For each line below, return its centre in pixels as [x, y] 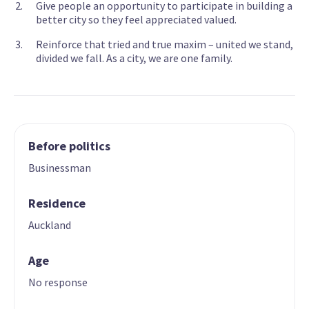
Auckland [50, 225]
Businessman [60, 168]
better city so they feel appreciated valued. [136, 20]
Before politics [69, 146]
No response [58, 282]
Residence [57, 203]
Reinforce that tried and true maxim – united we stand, [165, 44]
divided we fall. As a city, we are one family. [134, 58]
